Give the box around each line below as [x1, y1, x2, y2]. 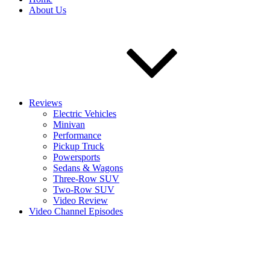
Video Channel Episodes [29, 206, 123, 216]
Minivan [53, 119, 85, 130]
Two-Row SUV [53, 184, 115, 195]
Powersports [53, 152, 100, 162]
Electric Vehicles [53, 108, 116, 119]
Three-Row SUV [53, 174, 119, 184]
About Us [29, 5, 66, 15]
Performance [53, 130, 101, 140]
